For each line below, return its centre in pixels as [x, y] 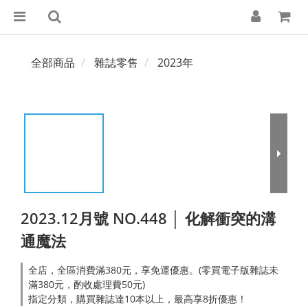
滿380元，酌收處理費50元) [87, 284]
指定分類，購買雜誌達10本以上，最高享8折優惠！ [137, 299]
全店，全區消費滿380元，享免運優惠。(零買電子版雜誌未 [153, 270]
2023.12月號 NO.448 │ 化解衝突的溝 [148, 218]
